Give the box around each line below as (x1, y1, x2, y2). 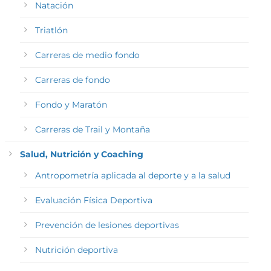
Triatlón (34, 25, 68, 36)
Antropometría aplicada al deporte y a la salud (34, 170, 230, 181)
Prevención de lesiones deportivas (34, 220, 179, 231)
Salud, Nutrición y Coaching (19, 149, 143, 160)
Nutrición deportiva (34, 244, 118, 256)
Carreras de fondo (34, 74, 110, 86)
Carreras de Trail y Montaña (34, 124, 150, 135)
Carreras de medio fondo (34, 50, 140, 61)
